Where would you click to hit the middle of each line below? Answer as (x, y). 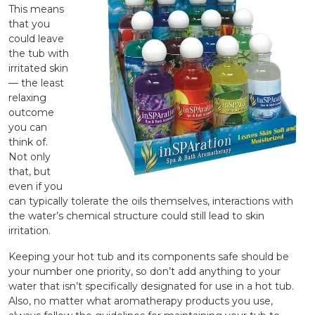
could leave (36, 39)
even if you (36, 186)
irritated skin (38, 68)
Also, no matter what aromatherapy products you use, (141, 301)
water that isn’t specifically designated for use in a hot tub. (151, 286)
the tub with (39, 53)
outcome (31, 112)
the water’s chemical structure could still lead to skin (136, 216)
